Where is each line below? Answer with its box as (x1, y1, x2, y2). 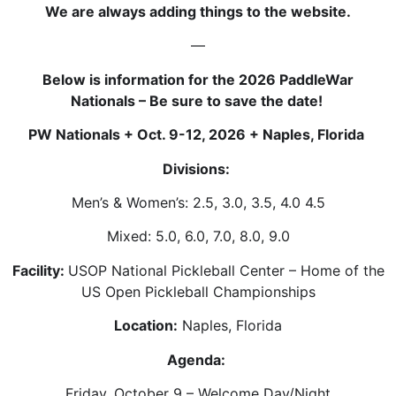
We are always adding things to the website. (45, 2, 351, 20)
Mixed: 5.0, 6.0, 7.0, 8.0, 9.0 (106, 227, 290, 246)
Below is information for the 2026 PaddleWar (42, 70, 354, 88)
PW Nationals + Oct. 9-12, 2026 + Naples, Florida (28, 126, 368, 144)
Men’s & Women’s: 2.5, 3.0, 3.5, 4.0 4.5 (71, 193, 325, 211)
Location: (114, 316, 178, 335)
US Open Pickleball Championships (80, 282, 316, 301)
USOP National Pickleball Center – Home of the (67, 261, 385, 279)
